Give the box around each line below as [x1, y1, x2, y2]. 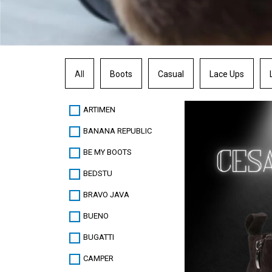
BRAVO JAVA [83, 190, 129, 200]
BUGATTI [83, 233, 114, 242]
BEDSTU [83, 169, 112, 178]
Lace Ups [209, 69, 244, 80]
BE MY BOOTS [83, 148, 132, 157]
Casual [158, 69, 184, 80]
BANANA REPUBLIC [83, 126, 152, 136]
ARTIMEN [83, 105, 115, 115]
